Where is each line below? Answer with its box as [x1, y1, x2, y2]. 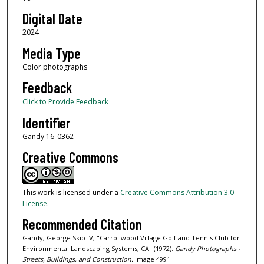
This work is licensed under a [22, 187, 120, 197]
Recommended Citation [22, 216, 142, 233]
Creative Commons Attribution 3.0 [120, 187, 234, 197]
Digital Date [22, 10, 82, 28]
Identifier [22, 114, 70, 131]
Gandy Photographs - [174, 244, 240, 253]
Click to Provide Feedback [22, 97, 108, 107]
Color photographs [22, 61, 87, 72]
